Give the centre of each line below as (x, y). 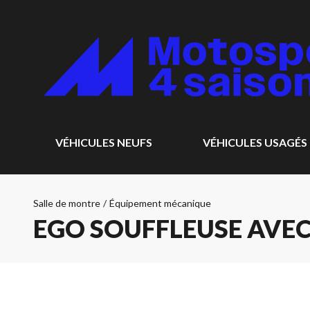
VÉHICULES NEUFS (104, 142)
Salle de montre (67, 203)
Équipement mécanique (160, 203)
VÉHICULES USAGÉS (255, 142)
